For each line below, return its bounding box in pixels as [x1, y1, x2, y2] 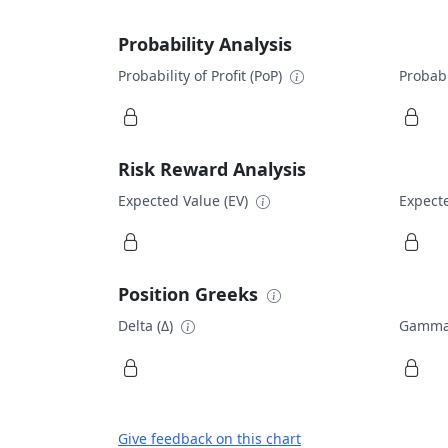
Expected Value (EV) [118, 190, 252, 210]
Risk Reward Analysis [118, 156, 306, 181]
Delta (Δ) [118, 316, 177, 335]
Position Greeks [118, 282, 263, 306]
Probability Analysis [118, 31, 292, 56]
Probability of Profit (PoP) [118, 65, 286, 85]
